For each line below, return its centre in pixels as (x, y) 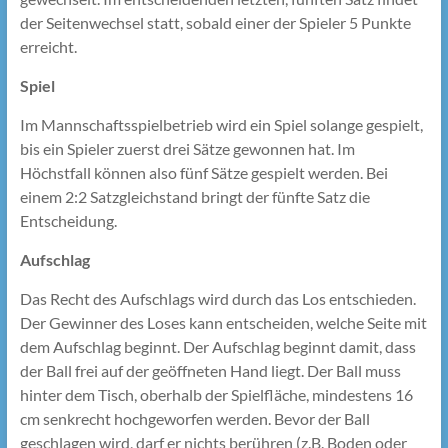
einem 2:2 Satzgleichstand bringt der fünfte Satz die (194, 197)
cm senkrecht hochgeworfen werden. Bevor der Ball (194, 419)
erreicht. (48, 47)
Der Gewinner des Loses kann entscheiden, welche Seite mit (223, 323)
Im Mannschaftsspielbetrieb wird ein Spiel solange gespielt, (221, 125)
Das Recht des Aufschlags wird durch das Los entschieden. (217, 299)
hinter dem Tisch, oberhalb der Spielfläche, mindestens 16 (216, 395)
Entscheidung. (68, 221)
